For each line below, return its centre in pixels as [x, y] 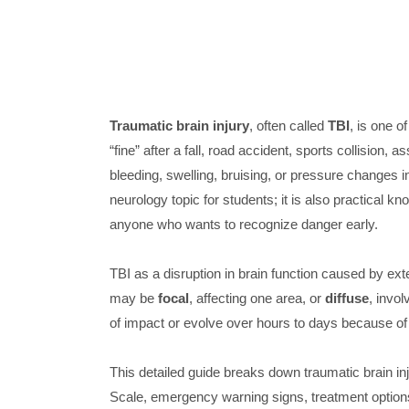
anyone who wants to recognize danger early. [243, 225]
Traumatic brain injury [179, 126]
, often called [288, 126]
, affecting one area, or [257, 299]
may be [133, 299]
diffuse [346, 299]
